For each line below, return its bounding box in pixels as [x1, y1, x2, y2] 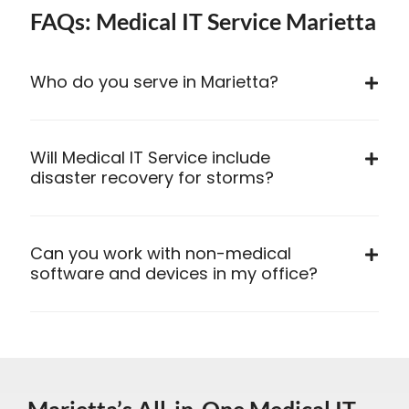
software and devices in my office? [29, 262, 318, 286]
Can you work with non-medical [29, 242, 291, 266]
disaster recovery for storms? [29, 166, 274, 190]
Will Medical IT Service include [29, 146, 270, 170]
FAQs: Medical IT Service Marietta [29, 7, 376, 36]
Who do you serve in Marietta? [29, 70, 278, 94]
